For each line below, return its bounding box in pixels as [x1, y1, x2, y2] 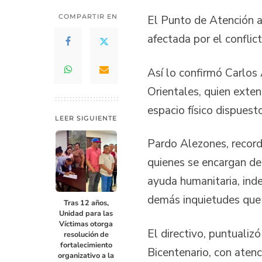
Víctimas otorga [59, 219, 113, 229]
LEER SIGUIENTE [54, 114, 118, 123]
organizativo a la [58, 250, 114, 261]
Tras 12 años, [63, 198, 109, 208]
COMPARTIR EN [58, 12, 118, 21]
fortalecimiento [60, 240, 112, 250]
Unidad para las [59, 208, 113, 219]
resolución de [63, 229, 109, 240]
